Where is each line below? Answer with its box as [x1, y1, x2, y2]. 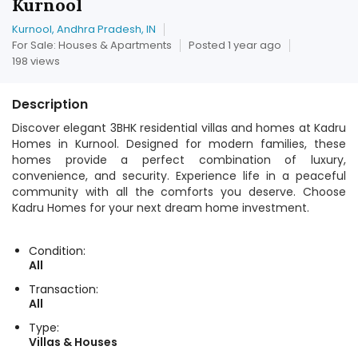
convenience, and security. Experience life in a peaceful [12, 168, 346, 184]
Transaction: [29, 281, 98, 297]
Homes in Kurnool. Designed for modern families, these [12, 136, 346, 152]
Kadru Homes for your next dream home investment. [12, 200, 309, 216]
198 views [12, 54, 60, 69]
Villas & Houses [29, 334, 117, 350]
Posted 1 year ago [189, 38, 281, 53]
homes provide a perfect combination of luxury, [12, 152, 346, 168]
